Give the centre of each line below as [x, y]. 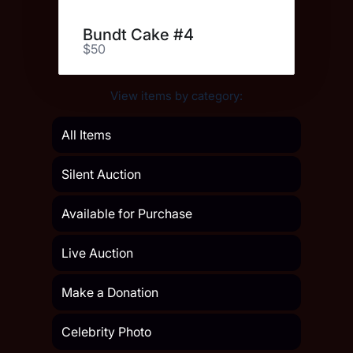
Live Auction [97, 253]
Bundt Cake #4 [138, 35]
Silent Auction [101, 175]
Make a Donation [110, 293]
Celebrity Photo [106, 332]
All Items [86, 135]
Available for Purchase [127, 214]
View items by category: [176, 96]
